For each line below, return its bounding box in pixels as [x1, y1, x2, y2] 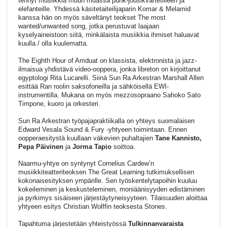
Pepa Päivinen [18, 142, 63, 150]
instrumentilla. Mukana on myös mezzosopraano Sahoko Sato [18, 91, 201, 99]
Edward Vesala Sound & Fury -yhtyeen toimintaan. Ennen [18, 125, 187, 133]
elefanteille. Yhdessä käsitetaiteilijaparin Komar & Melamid [18, 5, 191, 13]
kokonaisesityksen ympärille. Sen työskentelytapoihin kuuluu [18, 177, 197, 185]
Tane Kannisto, [155, 134, 202, 142]
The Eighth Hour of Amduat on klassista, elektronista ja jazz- [18, 56, 197, 64]
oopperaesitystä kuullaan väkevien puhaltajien [18, 134, 155, 142]
